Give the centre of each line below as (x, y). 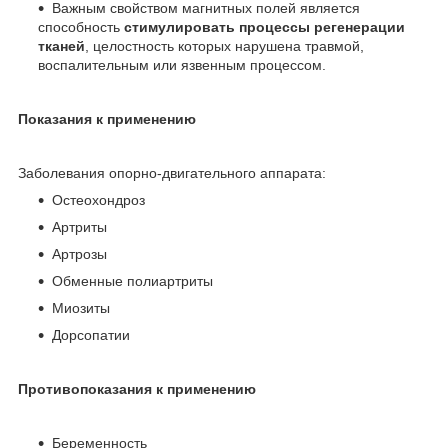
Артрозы (79, 254)
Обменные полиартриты (132, 281)
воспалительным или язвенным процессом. (182, 65)
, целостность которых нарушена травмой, (224, 46)
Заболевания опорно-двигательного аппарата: (172, 173)
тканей (61, 46)
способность (81, 27)
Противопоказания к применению (137, 389)
